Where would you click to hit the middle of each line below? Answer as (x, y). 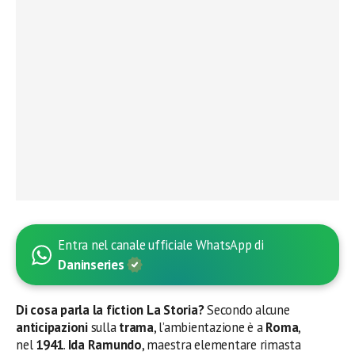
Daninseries (93, 265)
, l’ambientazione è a (210, 327)
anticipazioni (52, 327)
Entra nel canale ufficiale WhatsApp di (161, 245)
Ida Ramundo (105, 345)
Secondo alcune (247, 310)
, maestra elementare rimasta (221, 345)
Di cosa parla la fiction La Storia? (110, 310)
